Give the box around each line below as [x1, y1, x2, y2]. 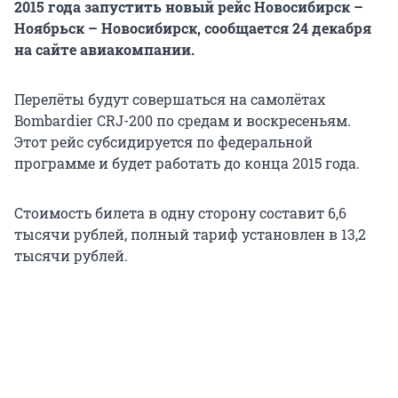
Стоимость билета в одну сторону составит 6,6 [14, 203, 346, 223]
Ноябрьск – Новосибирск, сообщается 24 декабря [14, 19, 371, 38]
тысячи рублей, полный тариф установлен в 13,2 [14, 225, 366, 244]
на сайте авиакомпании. [14, 40, 195, 60]
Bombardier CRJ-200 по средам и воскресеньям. [14, 111, 351, 131]
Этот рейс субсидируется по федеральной [14, 132, 313, 152]
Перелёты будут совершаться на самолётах [14, 90, 325, 109]
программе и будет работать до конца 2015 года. [14, 154, 360, 173]
